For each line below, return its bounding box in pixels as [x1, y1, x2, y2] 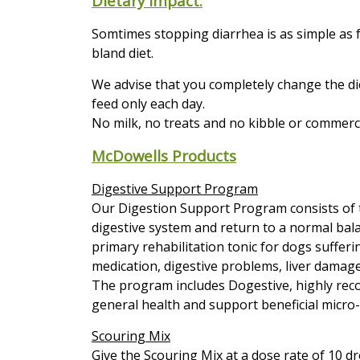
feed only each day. [92, 94, 205, 112]
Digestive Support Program [92, 179, 258, 198]
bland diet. [92, 43, 157, 62]
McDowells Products [92, 145, 236, 166]
